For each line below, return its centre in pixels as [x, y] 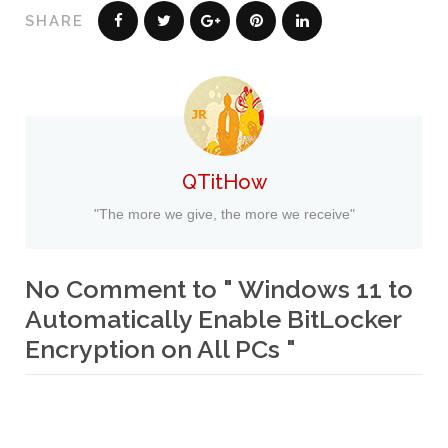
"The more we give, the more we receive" [224, 214]
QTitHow [224, 182]
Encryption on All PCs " [160, 349]
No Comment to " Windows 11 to [219, 289]
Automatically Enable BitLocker [213, 319]
